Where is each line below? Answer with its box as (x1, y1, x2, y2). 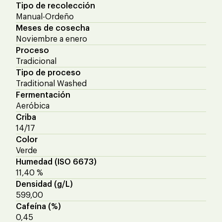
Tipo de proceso (16, 68, 81, 77)
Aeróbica (16, 102, 50, 110)
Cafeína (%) (16, 202, 61, 211)
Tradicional (16, 57, 56, 65)
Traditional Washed (16, 79, 87, 88)
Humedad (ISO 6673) (16, 158, 97, 166)
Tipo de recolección (16, 1, 95, 10)
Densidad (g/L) (16, 180, 73, 188)
